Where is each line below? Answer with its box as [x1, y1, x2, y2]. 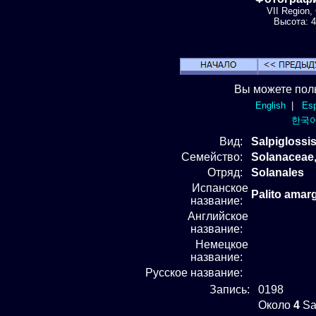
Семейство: [181, 150, 248, 163]
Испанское [192, 181, 248, 194]
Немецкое [195, 238, 248, 250]
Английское [188, 209, 248, 222]
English [255, 99, 286, 111]
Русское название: [145, 266, 248, 279]
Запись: [209, 283, 255, 296]
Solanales [251, 166, 304, 178]
